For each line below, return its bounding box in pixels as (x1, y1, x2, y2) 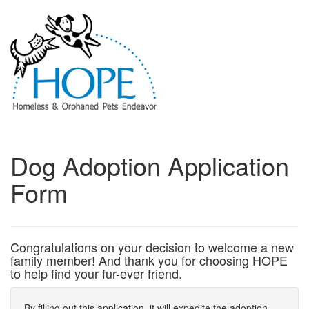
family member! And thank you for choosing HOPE (10, 251, 288, 269)
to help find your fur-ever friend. (10, 264, 182, 282)
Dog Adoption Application (10, 148, 289, 183)
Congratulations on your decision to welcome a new (10, 238, 294, 256)
